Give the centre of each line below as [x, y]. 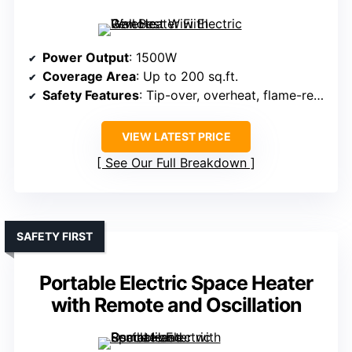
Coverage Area [89, 77]
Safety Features [91, 95]
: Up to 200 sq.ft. [187, 77]
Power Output [86, 58]
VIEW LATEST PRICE [176, 137]
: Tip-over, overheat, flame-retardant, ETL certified [226, 95]
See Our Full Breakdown [176, 163]
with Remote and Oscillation [176, 305]
